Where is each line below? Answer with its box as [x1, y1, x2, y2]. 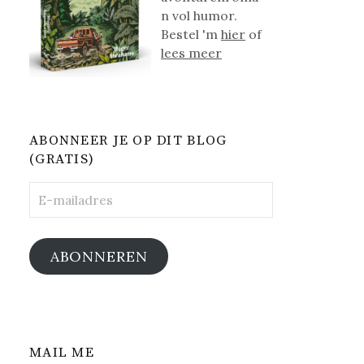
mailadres [28, 201, 89, 218]
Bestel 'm [161, 26, 222, 42]
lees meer [161, 45, 223, 61]
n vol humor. [161, 7, 238, 24]
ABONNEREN [50, 247, 148, 266]
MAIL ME [29, 344, 95, 362]
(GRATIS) [29, 150, 95, 169]
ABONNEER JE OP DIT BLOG [29, 132, 227, 150]
